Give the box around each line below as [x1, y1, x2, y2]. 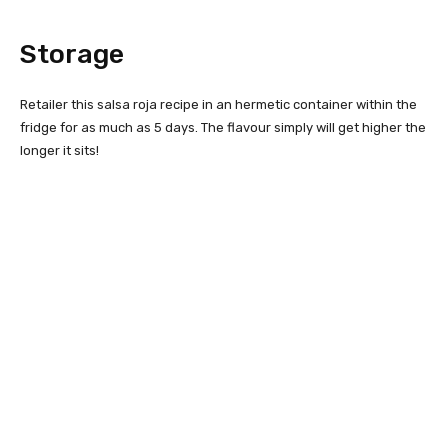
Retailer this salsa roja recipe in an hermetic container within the [20, 96, 417, 112]
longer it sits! [20, 142, 99, 158]
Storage [20, 37, 124, 70]
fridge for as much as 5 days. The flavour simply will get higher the [20, 119, 426, 135]
